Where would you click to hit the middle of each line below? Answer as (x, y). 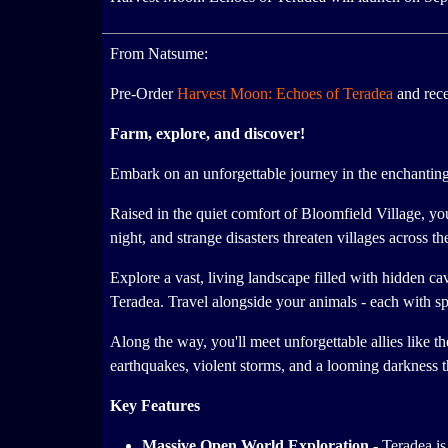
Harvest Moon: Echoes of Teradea (285, 94)
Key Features (155, 406)
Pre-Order (143, 94)
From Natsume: (159, 54)
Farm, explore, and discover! (207, 134)
